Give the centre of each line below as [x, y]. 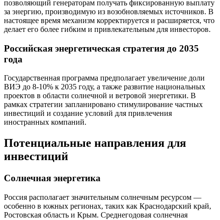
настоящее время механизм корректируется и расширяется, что [109, 20]
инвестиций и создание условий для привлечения [88, 113]
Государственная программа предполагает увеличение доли [104, 78]
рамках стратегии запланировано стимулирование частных [103, 105]
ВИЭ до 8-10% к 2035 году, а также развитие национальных [105, 87]
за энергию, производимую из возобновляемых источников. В [109, 11]
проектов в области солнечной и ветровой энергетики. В [100, 96]
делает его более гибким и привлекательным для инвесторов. [107, 29]
